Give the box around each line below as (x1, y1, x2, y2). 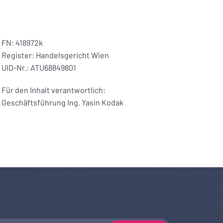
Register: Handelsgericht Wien (1, 50, 110, 60)
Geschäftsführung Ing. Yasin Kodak (1, 97, 124, 107)
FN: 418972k (1, 37, 43, 47)
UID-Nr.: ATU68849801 (1, 62, 77, 72)
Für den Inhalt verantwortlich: (1, 85, 106, 95)
